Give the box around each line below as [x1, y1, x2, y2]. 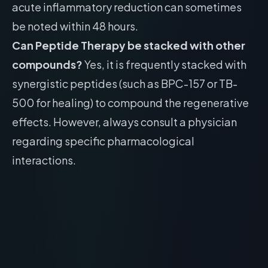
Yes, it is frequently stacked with [83, 57, 246, 71]
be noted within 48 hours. [12, 19, 138, 33]
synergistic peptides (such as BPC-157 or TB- [12, 77, 237, 90]
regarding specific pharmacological [12, 134, 194, 148]
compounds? [12, 57, 83, 71]
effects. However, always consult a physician [12, 115, 237, 129]
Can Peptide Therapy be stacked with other [12, 38, 245, 52]
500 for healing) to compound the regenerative [12, 96, 249, 109]
